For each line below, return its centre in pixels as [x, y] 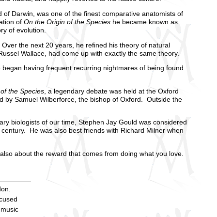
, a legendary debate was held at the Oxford [111, 91]
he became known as [144, 22]
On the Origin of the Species [67, 22]
